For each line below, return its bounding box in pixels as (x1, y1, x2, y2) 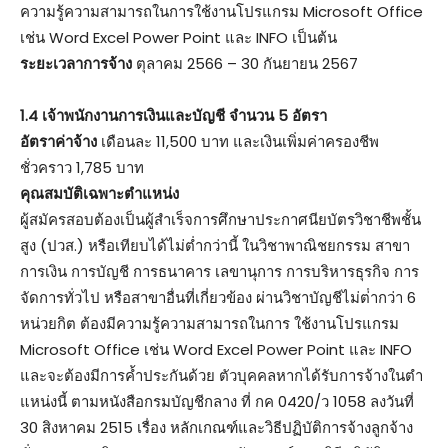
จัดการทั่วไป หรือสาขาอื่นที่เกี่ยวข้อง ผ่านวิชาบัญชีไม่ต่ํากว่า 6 (20, 286, 416, 308)
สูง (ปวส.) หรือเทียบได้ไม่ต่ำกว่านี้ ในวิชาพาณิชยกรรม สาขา (20, 234, 410, 256)
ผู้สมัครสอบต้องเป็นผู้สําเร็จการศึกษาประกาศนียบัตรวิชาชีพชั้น (20, 208, 421, 230)
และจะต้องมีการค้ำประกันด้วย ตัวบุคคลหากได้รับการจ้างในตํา (20, 364, 423, 386)
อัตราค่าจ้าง (20, 130, 97, 152)
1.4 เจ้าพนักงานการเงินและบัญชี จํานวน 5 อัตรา (20, 104, 327, 126)
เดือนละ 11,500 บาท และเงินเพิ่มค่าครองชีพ (97, 130, 379, 152)
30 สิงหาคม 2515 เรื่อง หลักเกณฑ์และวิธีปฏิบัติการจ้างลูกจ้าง (20, 416, 413, 438)
